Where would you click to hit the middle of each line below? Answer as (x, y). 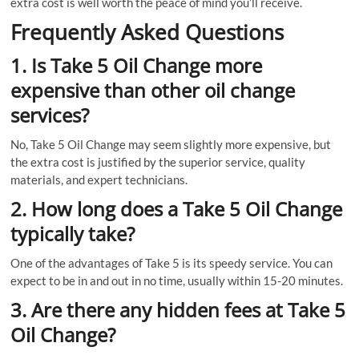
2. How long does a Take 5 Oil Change (177, 208)
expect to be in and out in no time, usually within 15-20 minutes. (177, 280)
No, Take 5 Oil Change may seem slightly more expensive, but (171, 144)
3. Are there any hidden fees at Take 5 (178, 309)
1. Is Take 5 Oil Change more (137, 65)
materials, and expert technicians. (99, 179)
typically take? (73, 233)
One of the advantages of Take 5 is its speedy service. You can (172, 262)
